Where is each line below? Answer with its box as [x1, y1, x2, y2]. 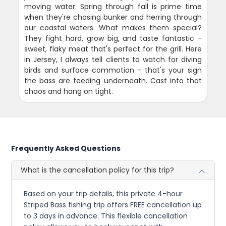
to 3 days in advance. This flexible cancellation [24, 210, 188, 221]
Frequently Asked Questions [11, 143, 121, 153]
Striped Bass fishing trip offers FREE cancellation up [24, 199, 202, 210]
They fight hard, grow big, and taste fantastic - [24, 33, 202, 43]
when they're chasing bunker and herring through [24, 12, 202, 22]
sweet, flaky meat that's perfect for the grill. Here [24, 43, 202, 54]
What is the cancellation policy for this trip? [21, 164, 175, 175]
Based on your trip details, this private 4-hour [24, 188, 183, 199]
